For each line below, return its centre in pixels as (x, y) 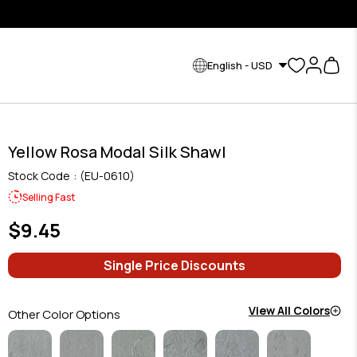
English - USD (240, 65)
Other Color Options (64, 314)
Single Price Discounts (174, 265)
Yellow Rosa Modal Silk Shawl (117, 152)
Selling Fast (48, 197)
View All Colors (289, 310)
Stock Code (39, 176)
